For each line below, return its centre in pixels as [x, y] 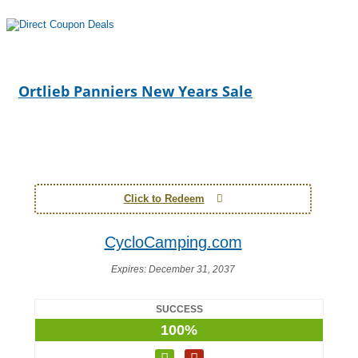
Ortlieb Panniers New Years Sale [135, 91]
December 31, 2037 [192, 269]
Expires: [130, 269]
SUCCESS [179, 309]
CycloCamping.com [173, 242]
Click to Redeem [164, 199]
